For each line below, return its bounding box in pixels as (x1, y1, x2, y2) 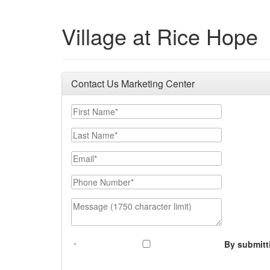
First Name (71, 104, 115, 116)
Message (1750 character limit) (71, 198, 196, 210)
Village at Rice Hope (61, 20, 258, 51)
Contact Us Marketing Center (71, 77, 195, 90)
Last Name (71, 127, 114, 139)
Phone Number (71, 174, 131, 186)
